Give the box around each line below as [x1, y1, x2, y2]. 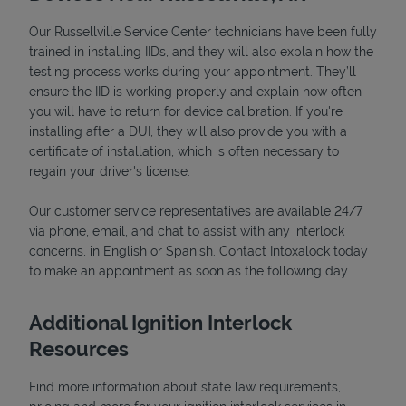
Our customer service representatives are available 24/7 [29, 203, 362, 218]
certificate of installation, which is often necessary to [29, 143, 339, 159]
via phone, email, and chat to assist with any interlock [29, 223, 344, 238]
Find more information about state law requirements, [29, 379, 341, 394]
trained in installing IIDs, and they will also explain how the [29, 43, 373, 59]
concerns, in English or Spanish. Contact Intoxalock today [29, 243, 368, 258]
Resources [29, 336, 129, 361]
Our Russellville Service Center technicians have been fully [29, 24, 377, 39]
